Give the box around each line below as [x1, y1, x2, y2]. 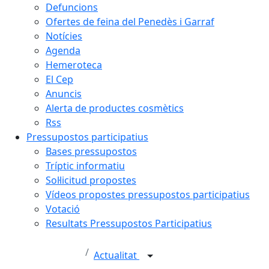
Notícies [46, 29, 82, 43]
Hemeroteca [46, 58, 102, 71]
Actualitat [94, 249, 139, 262]
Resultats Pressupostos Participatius [46, 217, 212, 230]
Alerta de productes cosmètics [46, 101, 184, 115]
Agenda [46, 44, 80, 57]
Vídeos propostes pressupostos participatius [46, 188, 250, 201]
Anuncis [46, 87, 82, 100]
